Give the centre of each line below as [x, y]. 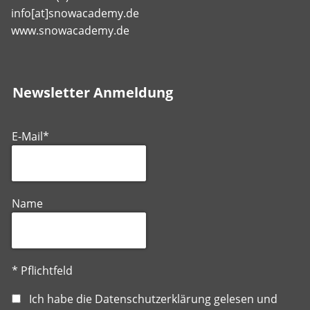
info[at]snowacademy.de [75, 13]
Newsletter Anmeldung [93, 92]
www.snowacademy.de [70, 30]
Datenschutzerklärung [153, 299]
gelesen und [244, 299]
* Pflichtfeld [42, 270]
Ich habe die [58, 299]
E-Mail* [30, 136]
